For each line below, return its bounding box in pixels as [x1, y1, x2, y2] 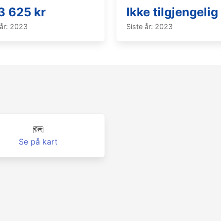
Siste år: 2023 [126, 22, 173, 31]
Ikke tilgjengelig [126, 5, 218, 19]
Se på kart [18, 137, 58, 147]
